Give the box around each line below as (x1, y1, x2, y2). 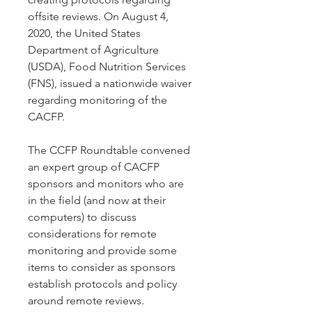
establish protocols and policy (28, 277, 177, 290)
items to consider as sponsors (28, 260, 175, 274)
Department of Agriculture (28, 43, 159, 56)
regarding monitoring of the (28, 93, 167, 107)
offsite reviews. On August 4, (28, 10, 169, 23)
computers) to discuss (28, 210, 136, 224)
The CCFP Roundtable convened (28, 143, 190, 157)
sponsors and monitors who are (28, 177, 184, 190)
